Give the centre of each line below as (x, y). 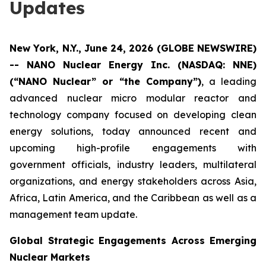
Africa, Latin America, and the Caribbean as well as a (133, 198)
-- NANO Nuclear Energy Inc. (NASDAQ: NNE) (133, 65)
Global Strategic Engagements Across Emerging (133, 240)
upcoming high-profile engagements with (133, 148)
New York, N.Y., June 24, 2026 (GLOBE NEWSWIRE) (133, 48)
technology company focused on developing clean (133, 115)
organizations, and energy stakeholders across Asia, (133, 181)
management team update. (73, 214)
